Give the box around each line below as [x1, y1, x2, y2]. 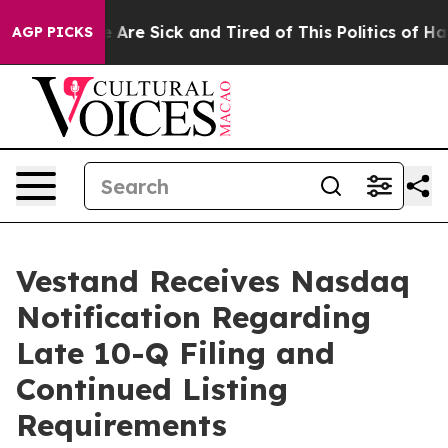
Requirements [16, 406, 227, 444]
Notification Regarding [16, 298, 371, 336]
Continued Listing [16, 370, 288, 408]
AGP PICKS [12, 23, 93, 41]
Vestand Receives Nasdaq [16, 262, 410, 300]
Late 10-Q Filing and [16, 334, 335, 372]
